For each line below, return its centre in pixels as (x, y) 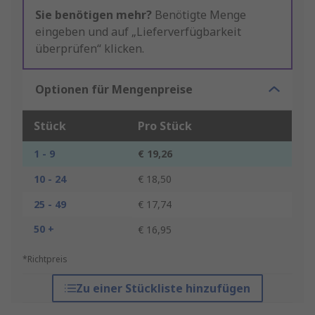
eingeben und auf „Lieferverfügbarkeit (138, 32)
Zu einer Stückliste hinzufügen (163, 289)
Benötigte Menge (199, 15)
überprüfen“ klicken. (90, 49)
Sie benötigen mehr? (94, 15)
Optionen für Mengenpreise (114, 90)
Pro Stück (165, 126)
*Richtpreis (45, 259)
